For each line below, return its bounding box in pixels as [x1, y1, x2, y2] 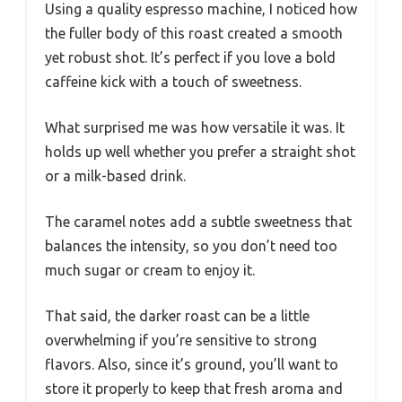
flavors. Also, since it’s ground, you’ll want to [45, 355, 338, 372]
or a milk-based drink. [45, 167, 186, 184]
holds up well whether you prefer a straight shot [45, 143, 355, 160]
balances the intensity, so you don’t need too [45, 237, 337, 254]
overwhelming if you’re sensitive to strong [45, 331, 317, 348]
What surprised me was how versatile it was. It [45, 118, 345, 135]
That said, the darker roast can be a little [45, 307, 310, 324]
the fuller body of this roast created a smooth [45, 24, 343, 41]
